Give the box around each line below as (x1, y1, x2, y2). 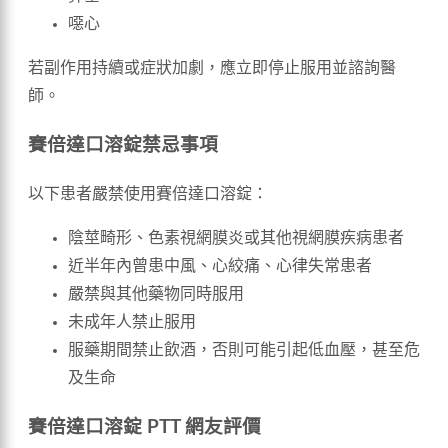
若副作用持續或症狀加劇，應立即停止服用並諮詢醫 (28, 59, 396, 76)
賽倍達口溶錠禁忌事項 (28, 135, 218, 155)
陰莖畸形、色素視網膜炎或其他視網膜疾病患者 (68, 230, 404, 247)
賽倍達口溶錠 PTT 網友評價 (28, 418, 261, 438)
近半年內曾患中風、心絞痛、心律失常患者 (68, 258, 372, 275)
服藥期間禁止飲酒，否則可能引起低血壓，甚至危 (68, 342, 420, 359)
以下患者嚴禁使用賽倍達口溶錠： (28, 186, 268, 203)
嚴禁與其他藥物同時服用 (68, 286, 244, 303)
